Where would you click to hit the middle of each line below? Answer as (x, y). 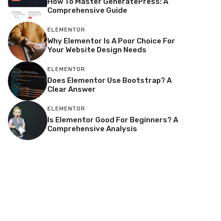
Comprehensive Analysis (92, 129)
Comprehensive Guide (87, 10)
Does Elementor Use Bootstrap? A (110, 80)
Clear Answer (72, 89)
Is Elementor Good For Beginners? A (113, 120)
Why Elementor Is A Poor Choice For (111, 41)
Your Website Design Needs (97, 50)
